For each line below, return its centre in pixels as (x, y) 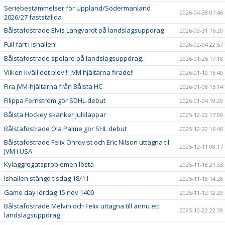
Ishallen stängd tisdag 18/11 (46, 178)
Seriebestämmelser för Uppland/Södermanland (77, 8)
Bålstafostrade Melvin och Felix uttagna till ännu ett (82, 206)
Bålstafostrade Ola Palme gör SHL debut (65, 129)
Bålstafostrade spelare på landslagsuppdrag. (74, 58)
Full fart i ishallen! (30, 44)
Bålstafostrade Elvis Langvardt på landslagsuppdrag (84, 30)
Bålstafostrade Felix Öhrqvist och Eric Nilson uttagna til (87, 142)
